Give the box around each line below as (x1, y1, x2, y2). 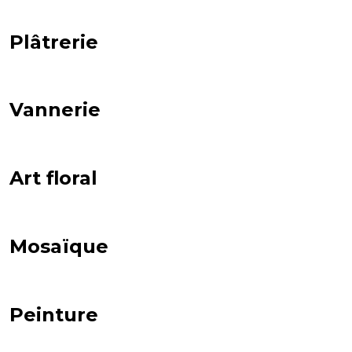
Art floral (9, 167, 97, 190)
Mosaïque (9, 235, 108, 258)
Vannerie (9, 98, 101, 122)
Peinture (9, 303, 98, 327)
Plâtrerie (9, 30, 98, 53)
